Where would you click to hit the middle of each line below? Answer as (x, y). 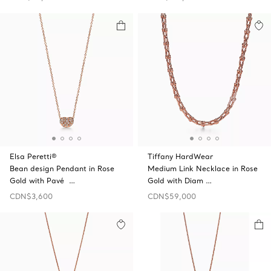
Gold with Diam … (180, 181)
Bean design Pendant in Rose (62, 168)
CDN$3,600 (31, 196)
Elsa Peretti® (33, 156)
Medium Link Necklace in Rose (203, 168)
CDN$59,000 (172, 196)
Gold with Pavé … (42, 181)
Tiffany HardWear (180, 156)
